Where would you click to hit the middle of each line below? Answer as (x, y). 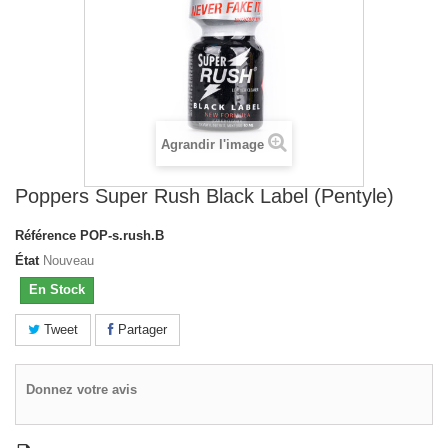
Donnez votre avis (81, 389)
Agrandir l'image (212, 144)
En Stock (57, 289)
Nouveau (68, 260)
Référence (45, 235)
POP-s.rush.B (122, 235)
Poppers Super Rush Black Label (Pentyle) (204, 196)
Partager (140, 329)
